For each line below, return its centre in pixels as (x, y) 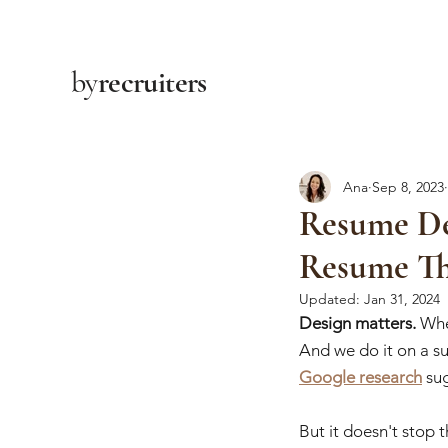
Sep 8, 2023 (408, 186)
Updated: (331, 299)
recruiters (152, 82)
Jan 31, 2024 (402, 299)
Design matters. (357, 323)
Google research (360, 377)
